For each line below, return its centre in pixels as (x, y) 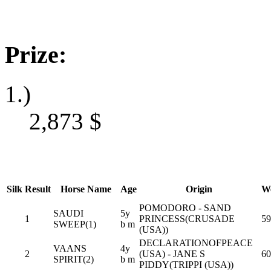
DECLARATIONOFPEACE (196, 243)
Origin (199, 189)
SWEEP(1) (75, 224)
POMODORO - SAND (185, 207)
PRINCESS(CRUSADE (187, 218)
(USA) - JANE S (172, 253)
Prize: (36, 55)
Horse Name (86, 189)
